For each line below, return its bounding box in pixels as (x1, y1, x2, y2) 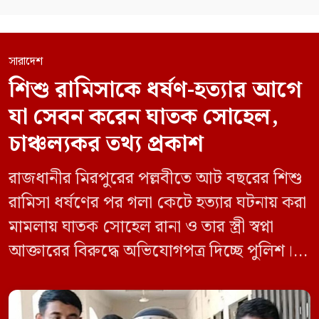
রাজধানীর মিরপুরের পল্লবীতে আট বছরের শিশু (9, 165, 302, 193)
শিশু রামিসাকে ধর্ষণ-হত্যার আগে (9, 72, 302, 109)
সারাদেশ (9, 53, 43, 71)
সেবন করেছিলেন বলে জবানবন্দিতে (9, 286, 236, 314)
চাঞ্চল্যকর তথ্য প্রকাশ (9, 126, 204, 163)
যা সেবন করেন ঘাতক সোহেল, (9, 99, 278, 136)
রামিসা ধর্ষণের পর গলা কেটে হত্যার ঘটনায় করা (9, 189, 306, 217)
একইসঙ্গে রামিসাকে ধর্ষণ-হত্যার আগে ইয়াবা (9, 262, 285, 290)
